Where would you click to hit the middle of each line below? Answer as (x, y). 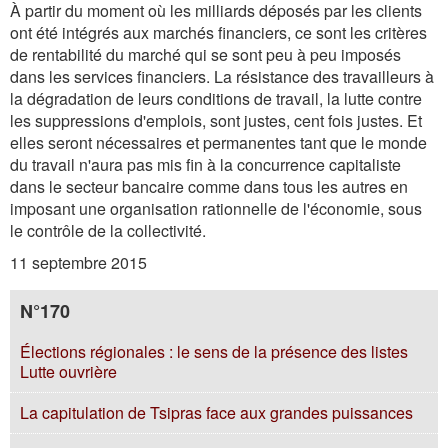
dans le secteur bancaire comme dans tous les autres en (209, 186)
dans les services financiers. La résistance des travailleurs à (222, 76)
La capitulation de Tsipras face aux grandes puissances (216, 412)
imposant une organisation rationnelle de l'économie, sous (216, 208)
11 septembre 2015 (78, 262)
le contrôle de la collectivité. (108, 230)
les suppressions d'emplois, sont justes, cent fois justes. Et (216, 120)
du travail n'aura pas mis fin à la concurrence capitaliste (205, 164)
